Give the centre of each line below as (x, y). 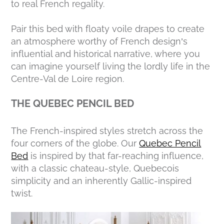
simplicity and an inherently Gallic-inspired (101, 181)
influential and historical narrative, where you (106, 54)
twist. (22, 193)
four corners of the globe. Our (75, 143)
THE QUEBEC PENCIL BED (73, 104)
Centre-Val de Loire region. (68, 79)
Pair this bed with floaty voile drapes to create (108, 29)
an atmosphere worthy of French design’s (99, 41)
